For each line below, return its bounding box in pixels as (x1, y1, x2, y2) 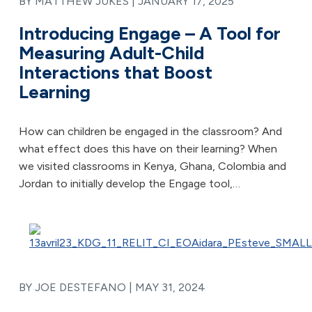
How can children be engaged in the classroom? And (19, 125, 282, 138)
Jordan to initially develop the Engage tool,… (19, 177, 240, 190)
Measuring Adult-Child (19, 42, 204, 64)
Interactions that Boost (19, 61, 212, 84)
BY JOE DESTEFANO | (19, 281, 135, 294)
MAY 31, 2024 (135, 281, 205, 294)
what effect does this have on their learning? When (19, 142, 277, 155)
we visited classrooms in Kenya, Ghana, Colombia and (19, 159, 286, 173)
